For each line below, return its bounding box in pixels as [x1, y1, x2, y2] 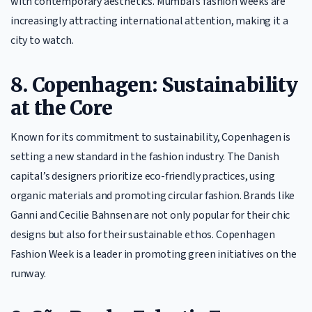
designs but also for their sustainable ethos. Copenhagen [10, 227, 276, 242]
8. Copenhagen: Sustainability [10, 72, 297, 97]
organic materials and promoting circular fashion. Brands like [10, 188, 295, 203]
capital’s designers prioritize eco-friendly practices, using [10, 169, 275, 184]
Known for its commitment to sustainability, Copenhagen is [10, 130, 290, 145]
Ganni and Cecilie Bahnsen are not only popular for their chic [10, 208, 290, 223]
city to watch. [10, 33, 74, 48]
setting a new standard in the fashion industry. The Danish [10, 149, 279, 164]
